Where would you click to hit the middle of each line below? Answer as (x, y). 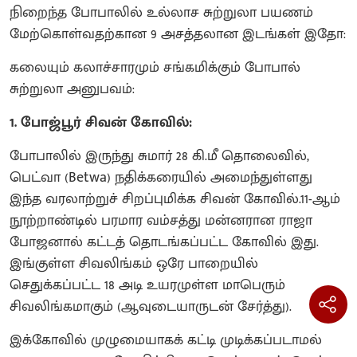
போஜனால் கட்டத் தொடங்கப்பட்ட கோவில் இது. (164, 242)
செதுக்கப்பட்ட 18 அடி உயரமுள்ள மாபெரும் (147, 285)
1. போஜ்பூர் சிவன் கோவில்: (101, 122)
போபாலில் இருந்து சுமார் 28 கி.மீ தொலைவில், (159, 156)
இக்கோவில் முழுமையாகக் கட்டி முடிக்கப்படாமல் (166, 340)
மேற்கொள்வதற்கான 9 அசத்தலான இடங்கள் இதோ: (178, 34)
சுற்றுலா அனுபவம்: (72, 89)
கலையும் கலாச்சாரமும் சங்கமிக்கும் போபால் (155, 67)
